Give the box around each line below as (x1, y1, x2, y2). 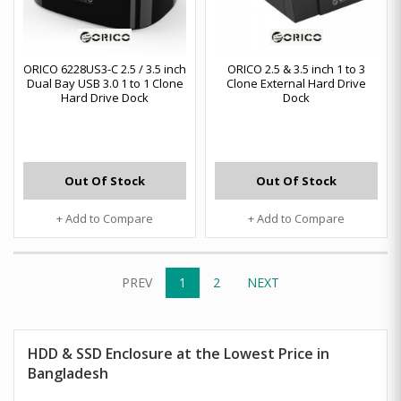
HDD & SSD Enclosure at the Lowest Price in (28, 344, 329, 363)
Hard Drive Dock (61, 90, 149, 106)
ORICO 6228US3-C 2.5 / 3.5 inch (23, 61, 186, 77)
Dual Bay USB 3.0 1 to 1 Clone (26, 75, 183, 91)
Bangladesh (28, 363, 108, 383)
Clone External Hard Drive (226, 75, 366, 91)
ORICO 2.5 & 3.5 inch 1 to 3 (227, 61, 365, 77)
